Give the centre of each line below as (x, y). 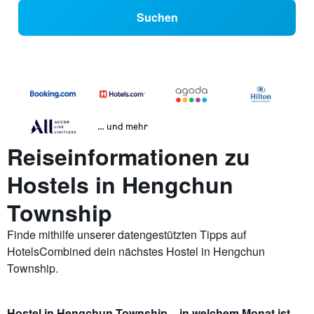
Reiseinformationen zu (129, 157)
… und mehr (122, 126)
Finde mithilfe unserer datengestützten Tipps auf (127, 235)
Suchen (157, 18)
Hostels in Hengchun (120, 185)
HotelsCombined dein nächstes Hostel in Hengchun (136, 252)
